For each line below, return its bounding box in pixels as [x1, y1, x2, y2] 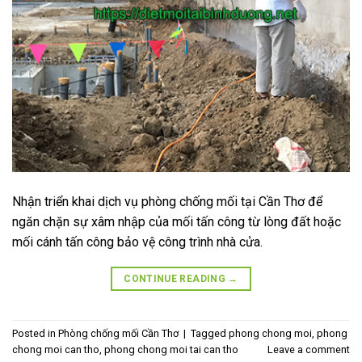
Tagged [191, 326, 229, 339]
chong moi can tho [12, 343, 99, 356]
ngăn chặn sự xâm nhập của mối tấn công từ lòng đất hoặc [12, 213, 341, 229]
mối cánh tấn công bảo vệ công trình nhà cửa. [12, 234, 263, 250]
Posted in [12, 326, 58, 339]
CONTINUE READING [124, 272, 229, 284]
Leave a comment [267, 343, 350, 356]
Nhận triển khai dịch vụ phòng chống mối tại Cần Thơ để [12, 193, 322, 209]
